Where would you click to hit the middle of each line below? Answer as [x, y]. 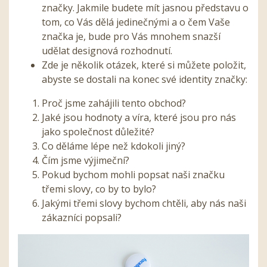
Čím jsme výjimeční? [86, 161]
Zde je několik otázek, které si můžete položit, [144, 65]
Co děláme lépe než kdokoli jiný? [114, 146]
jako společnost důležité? [98, 132]
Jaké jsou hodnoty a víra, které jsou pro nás [139, 118]
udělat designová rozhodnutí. [107, 51]
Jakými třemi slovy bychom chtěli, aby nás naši [144, 204]
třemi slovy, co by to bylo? [99, 189]
